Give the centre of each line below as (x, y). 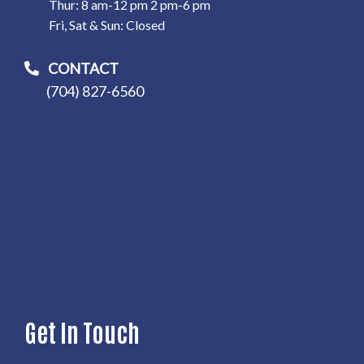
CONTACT (83, 69)
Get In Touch (82, 331)
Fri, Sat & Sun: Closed (107, 25)
